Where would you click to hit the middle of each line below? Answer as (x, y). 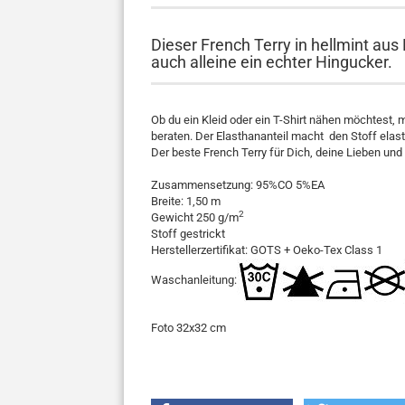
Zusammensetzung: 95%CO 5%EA (238, 185)
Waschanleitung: (194, 280)
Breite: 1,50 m (186, 201)
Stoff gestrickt (188, 234)
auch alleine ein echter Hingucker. (272, 62)
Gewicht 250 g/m (195, 217)
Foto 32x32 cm (188, 328)
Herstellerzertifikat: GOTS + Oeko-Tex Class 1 (267, 250)
